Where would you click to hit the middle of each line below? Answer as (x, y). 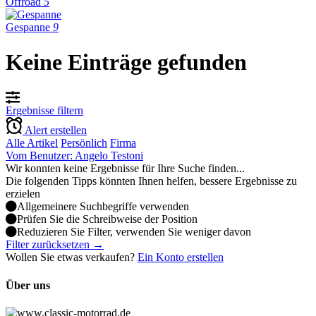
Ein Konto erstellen (181, 257)
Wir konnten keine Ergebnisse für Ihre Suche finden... (125, 169)
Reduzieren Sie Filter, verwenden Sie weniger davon (134, 232)
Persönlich (84, 143)
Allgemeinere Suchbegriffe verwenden (103, 207)
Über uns (28, 285)
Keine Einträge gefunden (126, 62)
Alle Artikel (32, 143)
